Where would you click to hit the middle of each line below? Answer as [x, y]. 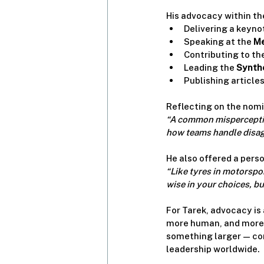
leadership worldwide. [213, 249]
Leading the [210, 67]
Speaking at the [219, 41]
